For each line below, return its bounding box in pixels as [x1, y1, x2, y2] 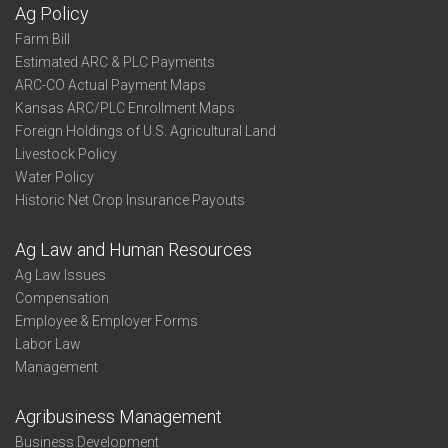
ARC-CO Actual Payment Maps [15, 77, 206, 93]
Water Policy [15, 169, 94, 185]
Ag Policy [15, 3, 89, 24]
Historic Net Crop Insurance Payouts [15, 192, 245, 208]
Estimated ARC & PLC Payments [15, 54, 215, 70]
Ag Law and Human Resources [15, 239, 252, 260]
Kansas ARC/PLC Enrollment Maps [15, 100, 235, 116]
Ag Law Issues [15, 267, 106, 283]
